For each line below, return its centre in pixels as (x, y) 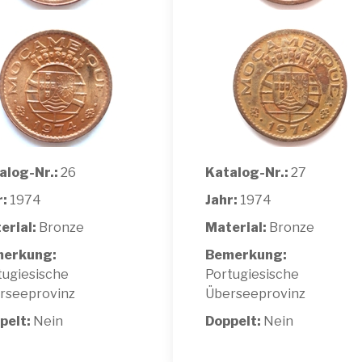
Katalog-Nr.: (247, 172)
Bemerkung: (246, 255)
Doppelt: (234, 321)
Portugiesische (252, 274)
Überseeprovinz (255, 293)
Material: (236, 227)
